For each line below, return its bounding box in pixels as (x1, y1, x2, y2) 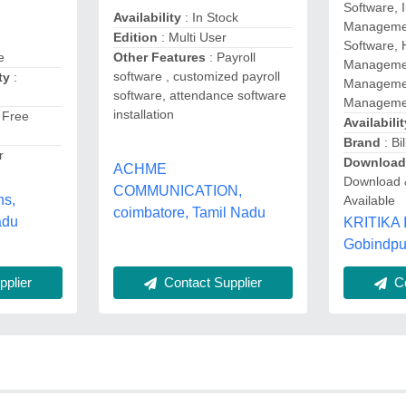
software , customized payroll (112, 69, 280, 84)
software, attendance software (112, 88, 286, 103)
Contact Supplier (159, 274, 262, 290)
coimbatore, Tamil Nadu (112, 204, 266, 220)
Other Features (112, 50, 206, 65)
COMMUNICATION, (112, 182, 242, 198)
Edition (112, 30, 158, 45)
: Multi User (157, 30, 227, 45)
